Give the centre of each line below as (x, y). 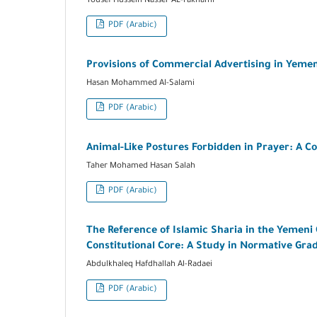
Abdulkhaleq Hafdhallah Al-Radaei (149, 265)
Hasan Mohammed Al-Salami (140, 84)
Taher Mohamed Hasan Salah (141, 167)
